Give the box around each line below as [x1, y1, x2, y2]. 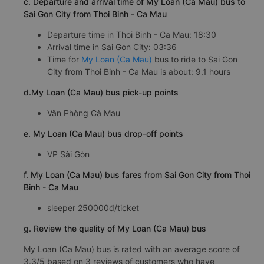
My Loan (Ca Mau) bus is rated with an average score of [24, 243, 240, 254]
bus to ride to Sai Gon [152, 54, 237, 64]
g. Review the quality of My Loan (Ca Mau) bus [24, 223, 206, 233]
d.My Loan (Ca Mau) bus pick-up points [24, 87, 179, 97]
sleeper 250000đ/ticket [47, 202, 139, 213]
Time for [47, 54, 81, 64]
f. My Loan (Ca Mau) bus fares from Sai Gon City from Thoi [24, 169, 250, 180]
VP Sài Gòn [47, 148, 90, 159]
